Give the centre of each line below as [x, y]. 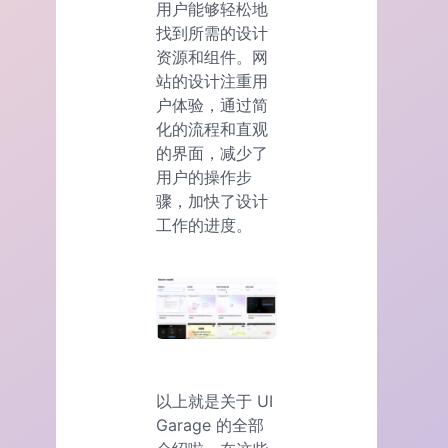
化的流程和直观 [212, 128]
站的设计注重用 [212, 80]
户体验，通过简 [212, 104]
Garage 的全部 [210, 424]
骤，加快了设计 [212, 200]
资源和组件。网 [212, 56]
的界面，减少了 [212, 152]
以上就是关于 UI [214, 400]
